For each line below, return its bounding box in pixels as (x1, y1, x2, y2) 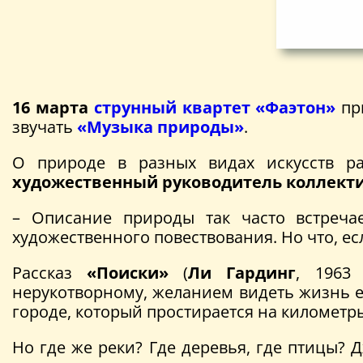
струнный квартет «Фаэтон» (93, 96, 336, 118)
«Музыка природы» (77, 115, 244, 138)
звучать (12, 115, 77, 138)
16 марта (12, 96, 88, 118)
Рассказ (12, 261, 88, 284)
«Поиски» (87, 261, 169, 284)
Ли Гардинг (188, 261, 297, 284)
